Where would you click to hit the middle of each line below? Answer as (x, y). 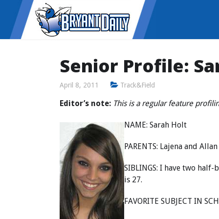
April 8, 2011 (79, 85)
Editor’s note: (85, 103)
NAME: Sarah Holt (155, 125)
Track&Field (138, 85)
